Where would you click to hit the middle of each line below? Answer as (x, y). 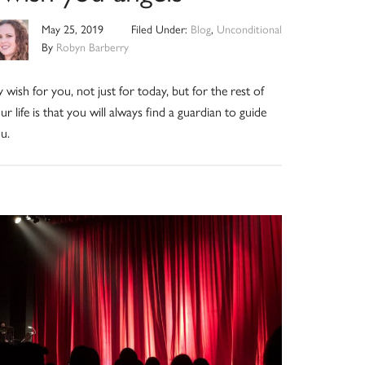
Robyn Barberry (93, 47)
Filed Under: (161, 29)
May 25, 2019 (73, 29)
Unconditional (249, 29)
